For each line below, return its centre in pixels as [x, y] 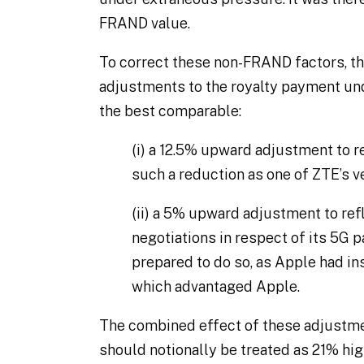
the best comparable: [170, 111]
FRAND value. [146, 23]
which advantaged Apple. [216, 286]
